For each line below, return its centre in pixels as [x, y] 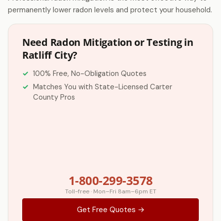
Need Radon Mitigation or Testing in [108, 42]
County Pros [54, 97]
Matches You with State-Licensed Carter [103, 87]
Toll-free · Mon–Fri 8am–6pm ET [110, 191]
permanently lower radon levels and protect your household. [110, 10]
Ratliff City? [50, 55]
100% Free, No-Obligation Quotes [90, 74]
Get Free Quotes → [110, 210]
